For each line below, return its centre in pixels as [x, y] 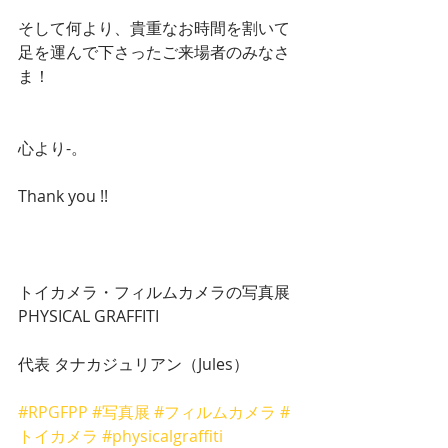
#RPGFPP [53, 412]
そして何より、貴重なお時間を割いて [154, 28]
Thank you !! [63, 196]
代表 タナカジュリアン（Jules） [133, 364]
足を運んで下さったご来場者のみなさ [154, 52]
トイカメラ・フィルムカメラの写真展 [156, 292]
